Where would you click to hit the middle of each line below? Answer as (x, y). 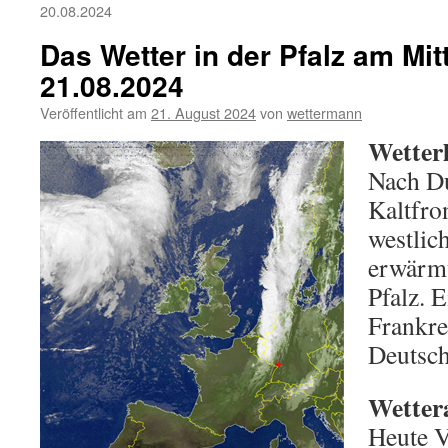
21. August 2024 (203, 112)
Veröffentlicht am (93, 112)
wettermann (324, 112)
